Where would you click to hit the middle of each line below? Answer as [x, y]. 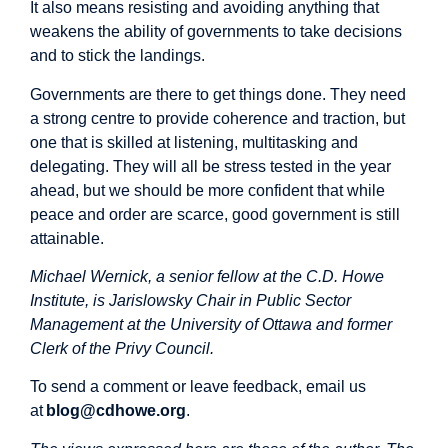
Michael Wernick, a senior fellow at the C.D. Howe [207, 277]
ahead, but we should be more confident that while [207, 190]
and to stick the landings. [117, 56]
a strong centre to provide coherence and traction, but [217, 118]
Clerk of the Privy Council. [122, 349]
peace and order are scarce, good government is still [215, 214]
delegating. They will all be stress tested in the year [210, 166]
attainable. [67, 238]
